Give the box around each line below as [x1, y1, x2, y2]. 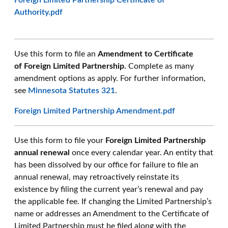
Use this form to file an [14, 50, 98, 58]
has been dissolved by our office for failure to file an [14, 161, 198, 169]
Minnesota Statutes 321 [28, 87, 115, 95]
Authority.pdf [14, 8, 63, 16]
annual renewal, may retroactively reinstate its [14, 173, 179, 181]
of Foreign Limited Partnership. [14, 62, 126, 70]
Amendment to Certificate [98, 50, 193, 58]
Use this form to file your [14, 136, 105, 145]
